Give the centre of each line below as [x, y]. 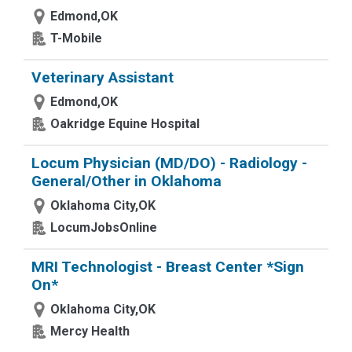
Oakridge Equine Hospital [125, 124]
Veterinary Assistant [103, 77]
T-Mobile [76, 38]
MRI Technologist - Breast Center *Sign [168, 267]
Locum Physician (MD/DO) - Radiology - [169, 163]
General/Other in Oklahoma [126, 181]
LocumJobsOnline [104, 227]
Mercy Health [90, 331]
